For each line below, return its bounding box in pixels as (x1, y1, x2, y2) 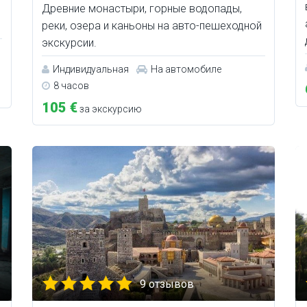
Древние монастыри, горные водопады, (42, 2, 243, 16)
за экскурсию (77, 103, 143, 115)
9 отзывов (140, 278, 195, 291)
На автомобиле (151, 64, 222, 75)
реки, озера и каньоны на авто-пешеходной (42, 19, 262, 33)
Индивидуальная (53, 64, 130, 75)
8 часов (53, 80, 90, 92)
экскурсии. (42, 36, 97, 50)
